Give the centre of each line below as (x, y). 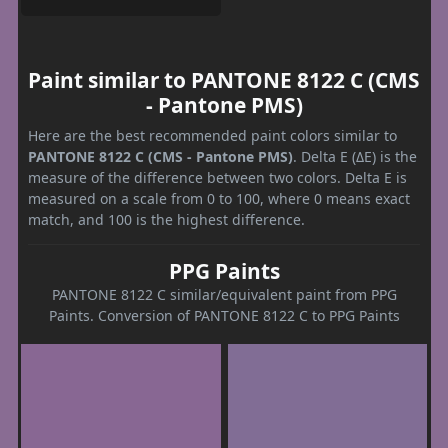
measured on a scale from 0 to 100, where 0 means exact (219, 199)
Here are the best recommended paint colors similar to (212, 136)
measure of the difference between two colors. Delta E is (217, 178)
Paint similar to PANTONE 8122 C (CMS (224, 80)
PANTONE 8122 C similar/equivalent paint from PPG (224, 295)
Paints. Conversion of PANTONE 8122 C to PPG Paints (224, 316)
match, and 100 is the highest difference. (166, 220)
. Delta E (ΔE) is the (355, 157)
